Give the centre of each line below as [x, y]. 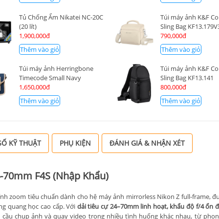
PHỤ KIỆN [75, 143]
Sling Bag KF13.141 [187, 78]
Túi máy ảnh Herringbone [56, 69]
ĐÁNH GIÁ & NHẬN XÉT [147, 143]
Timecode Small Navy [50, 78]
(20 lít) [28, 26]
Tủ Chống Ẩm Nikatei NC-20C [61, 17]
